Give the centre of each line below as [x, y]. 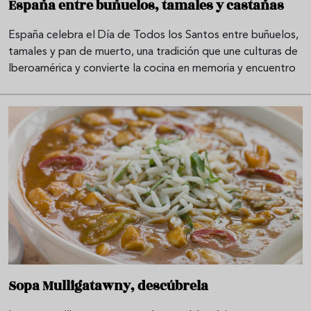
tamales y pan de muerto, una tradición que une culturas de [153, 52]
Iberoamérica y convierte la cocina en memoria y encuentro [152, 68]
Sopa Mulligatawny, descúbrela [108, 286]
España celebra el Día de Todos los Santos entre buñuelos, [153, 35]
